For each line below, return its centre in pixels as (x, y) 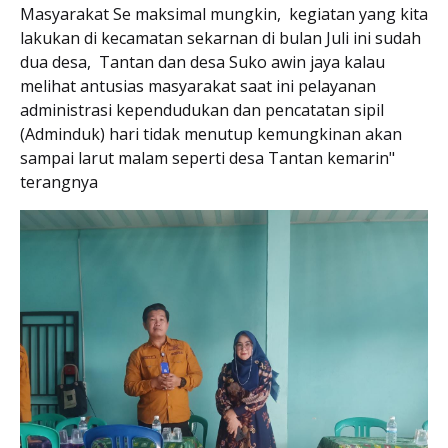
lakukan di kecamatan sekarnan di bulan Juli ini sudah (220, 37)
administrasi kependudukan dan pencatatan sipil (202, 109)
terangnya (61, 181)
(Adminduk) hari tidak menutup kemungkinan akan (211, 133)
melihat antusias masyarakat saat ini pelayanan (198, 85)
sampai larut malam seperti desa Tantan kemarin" (207, 157)
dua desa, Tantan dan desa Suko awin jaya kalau (202, 61)
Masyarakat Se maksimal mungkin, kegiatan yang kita (224, 13)
